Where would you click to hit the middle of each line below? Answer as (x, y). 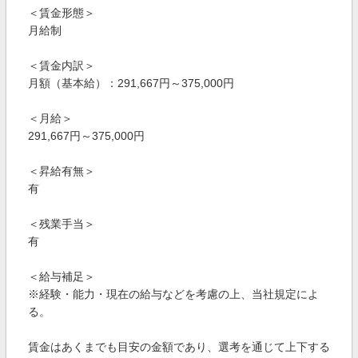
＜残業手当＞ (62, 224)
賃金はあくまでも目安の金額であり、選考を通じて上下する (179, 347)
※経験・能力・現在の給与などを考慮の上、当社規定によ (173, 294)
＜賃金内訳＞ (62, 66)
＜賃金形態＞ (62, 13)
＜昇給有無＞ (62, 171)
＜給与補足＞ (62, 276)
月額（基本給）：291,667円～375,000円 (131, 83)
